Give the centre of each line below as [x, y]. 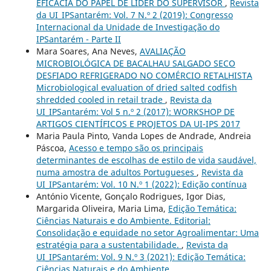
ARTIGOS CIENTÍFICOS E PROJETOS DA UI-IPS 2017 [138, 123]
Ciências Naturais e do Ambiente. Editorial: [123, 220]
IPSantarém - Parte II [78, 39]
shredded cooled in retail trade [100, 99]
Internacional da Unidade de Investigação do [128, 27]
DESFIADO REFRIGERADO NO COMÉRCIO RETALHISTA [144, 75]
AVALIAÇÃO [162, 51]
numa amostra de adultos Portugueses [116, 172]
